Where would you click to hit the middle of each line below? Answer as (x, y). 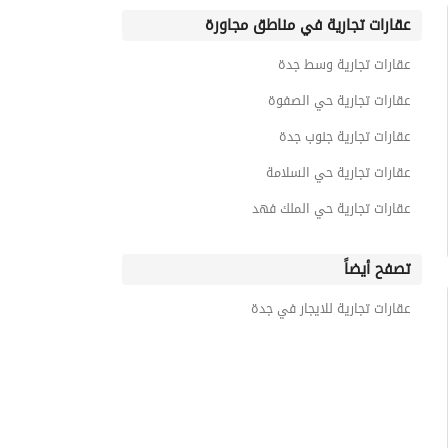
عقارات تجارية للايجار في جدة (330, 308)
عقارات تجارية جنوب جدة (344, 136)
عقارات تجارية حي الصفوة (339, 100)
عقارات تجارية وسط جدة (344, 64)
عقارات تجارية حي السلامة (338, 172)
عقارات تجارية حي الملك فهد (331, 208)
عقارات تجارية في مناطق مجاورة (307, 25)
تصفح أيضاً (377, 269)
